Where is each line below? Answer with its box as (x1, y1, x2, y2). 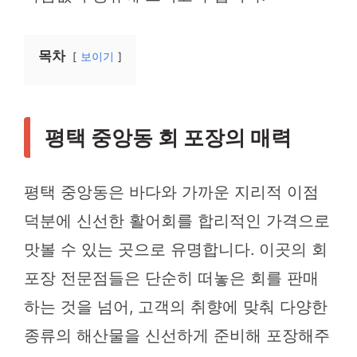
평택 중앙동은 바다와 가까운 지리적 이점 (24, 182, 319, 202)
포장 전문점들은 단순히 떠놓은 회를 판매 (24, 269, 319, 288)
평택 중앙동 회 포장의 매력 (45, 125, 292, 151)
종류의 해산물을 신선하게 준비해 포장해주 (24, 326, 330, 346)
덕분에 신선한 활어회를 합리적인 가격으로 (24, 211, 330, 231)
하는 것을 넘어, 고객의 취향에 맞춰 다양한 (24, 297, 328, 317)
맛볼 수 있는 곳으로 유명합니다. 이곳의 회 (24, 240, 328, 260)
